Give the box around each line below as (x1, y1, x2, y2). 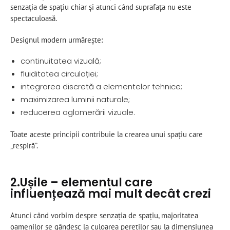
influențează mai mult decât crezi (10, 185, 211, 202)
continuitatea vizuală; (21, 55, 101, 66)
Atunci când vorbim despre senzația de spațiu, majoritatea (10, 210, 198, 220)
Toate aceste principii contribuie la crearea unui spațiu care (10, 129, 203, 140)
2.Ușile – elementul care (10, 174, 152, 190)
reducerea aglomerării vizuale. (21, 106, 135, 118)
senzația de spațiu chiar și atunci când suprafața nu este (10, 2, 191, 12)
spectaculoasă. (10, 13, 57, 24)
